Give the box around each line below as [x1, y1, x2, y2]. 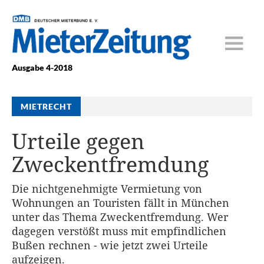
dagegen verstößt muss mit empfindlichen [12, 224, 227, 239]
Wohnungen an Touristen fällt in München [12, 196, 230, 210]
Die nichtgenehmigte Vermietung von [12, 181, 203, 196]
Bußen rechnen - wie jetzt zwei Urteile [12, 238, 209, 253]
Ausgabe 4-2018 [12, 62, 73, 73]
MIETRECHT [21, 101, 72, 112]
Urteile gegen [12, 127, 145, 156]
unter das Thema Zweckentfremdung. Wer [12, 210, 229, 225]
